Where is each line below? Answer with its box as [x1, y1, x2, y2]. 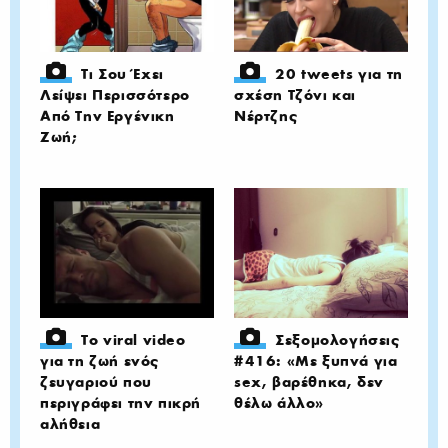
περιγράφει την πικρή [40, 394, 201, 412]
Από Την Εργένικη [40, 106, 175, 125]
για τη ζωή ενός [40, 352, 159, 370]
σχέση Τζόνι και [234, 85, 356, 104]
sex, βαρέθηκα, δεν [234, 373, 384, 391]
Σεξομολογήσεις [275, 331, 400, 349]
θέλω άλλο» [234, 394, 324, 412]
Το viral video [81, 331, 186, 349]
